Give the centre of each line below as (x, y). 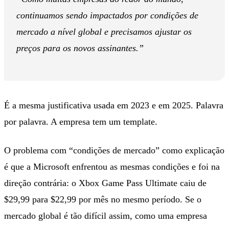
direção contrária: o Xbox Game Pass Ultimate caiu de (105, 183)
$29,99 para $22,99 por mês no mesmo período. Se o (103, 199)
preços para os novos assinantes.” (80, 48)
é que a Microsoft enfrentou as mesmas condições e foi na (112, 166)
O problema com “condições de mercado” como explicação (114, 150)
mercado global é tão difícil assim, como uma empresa (106, 215)
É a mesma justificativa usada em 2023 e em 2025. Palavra (114, 105)
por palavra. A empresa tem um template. (81, 121)
